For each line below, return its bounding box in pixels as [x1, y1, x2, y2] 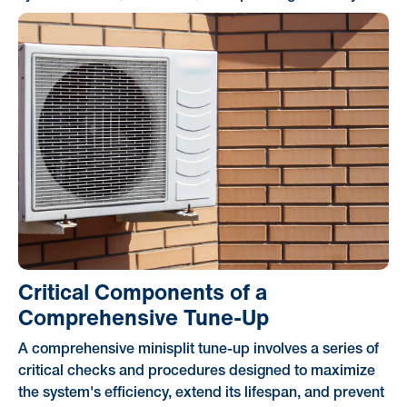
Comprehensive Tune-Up [17, 300, 269, 333]
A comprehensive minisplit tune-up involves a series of [17, 342, 379, 356]
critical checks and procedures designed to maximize [17, 364, 375, 378]
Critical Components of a [17, 274, 267, 308]
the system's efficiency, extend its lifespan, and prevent [17, 386, 384, 400]
